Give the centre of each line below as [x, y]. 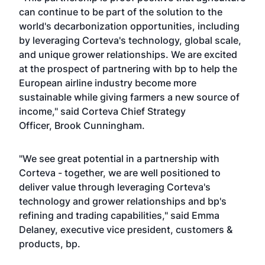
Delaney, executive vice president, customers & [126, 230]
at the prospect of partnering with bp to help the [128, 69]
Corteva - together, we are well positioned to [120, 173]
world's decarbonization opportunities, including [129, 26]
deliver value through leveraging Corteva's [115, 187]
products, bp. [50, 244]
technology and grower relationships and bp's [123, 201]
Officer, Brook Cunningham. [82, 125]
